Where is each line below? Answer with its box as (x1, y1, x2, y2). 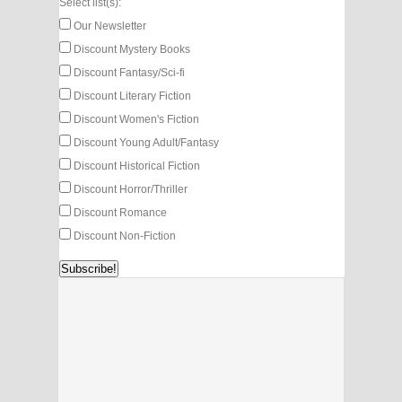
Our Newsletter (71, 19, 146, 32)
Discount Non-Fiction (71, 229, 176, 242)
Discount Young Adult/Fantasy (71, 135, 219, 149)
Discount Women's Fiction (71, 112, 199, 126)
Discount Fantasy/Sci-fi (71, 66, 185, 79)
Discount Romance (71, 205, 167, 219)
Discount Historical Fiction (71, 159, 200, 172)
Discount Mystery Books (71, 42, 190, 56)
